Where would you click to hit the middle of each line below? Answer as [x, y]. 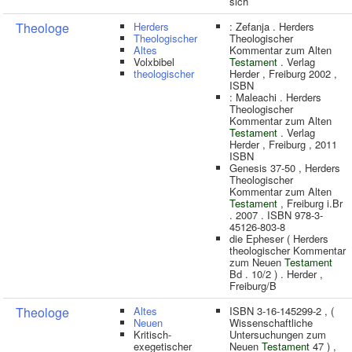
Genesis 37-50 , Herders [285, 168]
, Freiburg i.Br [310, 203]
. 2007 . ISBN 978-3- [276, 215]
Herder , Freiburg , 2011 [283, 144]
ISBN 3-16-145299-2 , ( [282, 311]
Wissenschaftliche [271, 323]
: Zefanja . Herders [272, 26]
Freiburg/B [253, 286]
